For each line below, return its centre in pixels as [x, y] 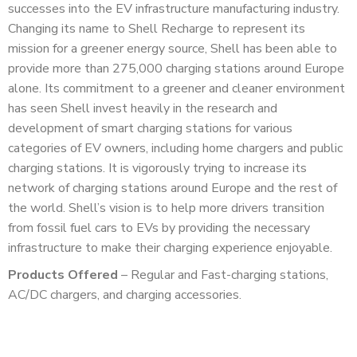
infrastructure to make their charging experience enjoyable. [172, 247]
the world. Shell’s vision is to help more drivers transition [166, 208]
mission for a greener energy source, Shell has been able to [173, 48]
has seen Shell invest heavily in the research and [143, 108]
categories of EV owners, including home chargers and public [175, 148]
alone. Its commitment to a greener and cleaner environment [177, 88]
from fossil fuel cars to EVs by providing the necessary [159, 228]
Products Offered [63, 275]
